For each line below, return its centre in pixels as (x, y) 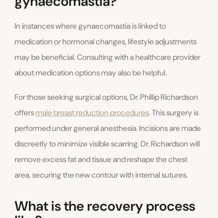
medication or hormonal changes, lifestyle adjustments (106, 42)
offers (25, 113)
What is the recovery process (105, 206)
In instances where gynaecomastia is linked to (90, 26)
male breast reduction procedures (92, 113)
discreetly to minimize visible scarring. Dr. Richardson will (107, 144)
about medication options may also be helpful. (91, 73)
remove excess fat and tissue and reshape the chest (101, 160)
